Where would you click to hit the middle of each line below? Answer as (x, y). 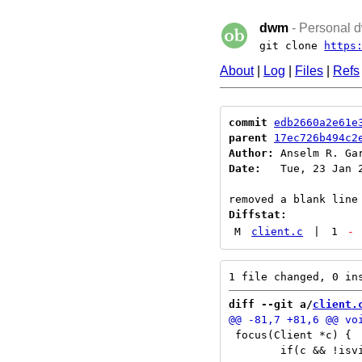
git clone (292, 46)
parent (248, 138)
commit (248, 122)
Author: (251, 153)
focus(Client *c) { (290, 335)
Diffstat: (258, 215)
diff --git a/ (271, 304)
